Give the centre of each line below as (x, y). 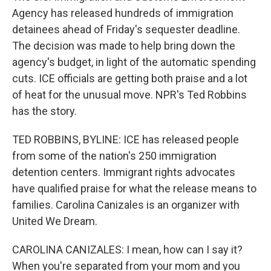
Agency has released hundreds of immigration (123, 13)
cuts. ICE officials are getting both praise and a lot (130, 78)
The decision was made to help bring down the (124, 46)
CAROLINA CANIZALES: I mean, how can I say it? (127, 250)
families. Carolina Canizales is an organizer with (126, 205)
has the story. (44, 111)
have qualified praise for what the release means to (134, 188)
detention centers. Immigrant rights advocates (124, 172)
